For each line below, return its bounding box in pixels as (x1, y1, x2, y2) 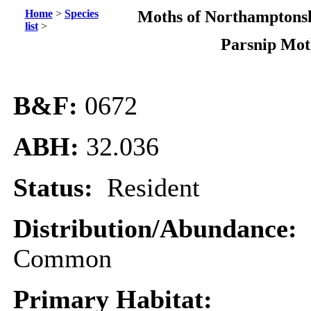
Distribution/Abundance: (13, 215, 304, 243)
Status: (13, 174, 107, 202)
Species (64, 8, 99, 19)
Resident (107, 174, 200, 202)
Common (13, 244, 112, 273)
